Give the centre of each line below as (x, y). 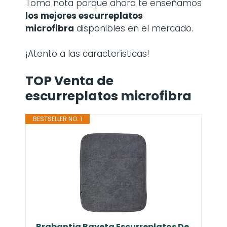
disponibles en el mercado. (134, 28)
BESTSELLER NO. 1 (58, 119)
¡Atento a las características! (87, 54)
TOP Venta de (69, 81)
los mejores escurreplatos (84, 15)
